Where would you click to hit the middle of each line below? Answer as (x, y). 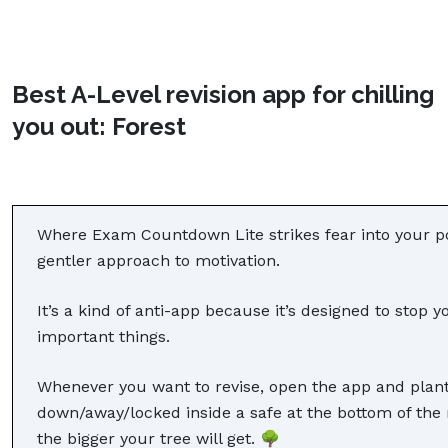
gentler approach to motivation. (161, 260)
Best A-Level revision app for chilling (223, 94)
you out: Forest (99, 126)
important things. (106, 336)
